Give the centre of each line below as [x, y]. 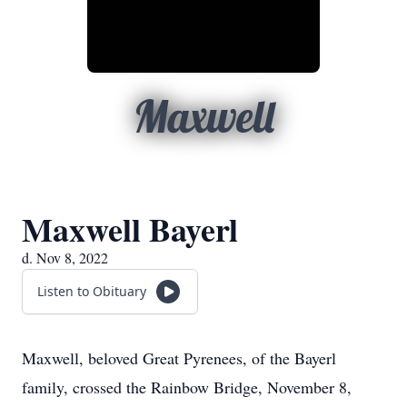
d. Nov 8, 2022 [65, 258]
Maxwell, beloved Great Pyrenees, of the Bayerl [179, 358]
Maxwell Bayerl [130, 229]
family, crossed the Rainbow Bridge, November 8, [187, 387]
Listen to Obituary [92, 291]
